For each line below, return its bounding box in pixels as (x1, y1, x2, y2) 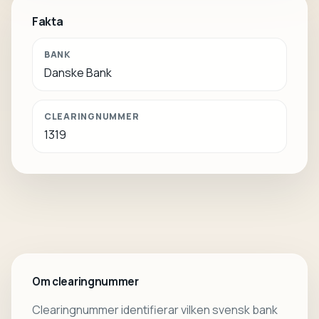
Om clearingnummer (32, 274, 139, 289)
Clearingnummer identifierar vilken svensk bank (32, 302, 278, 318)
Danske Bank (44, 65, 112, 80)
